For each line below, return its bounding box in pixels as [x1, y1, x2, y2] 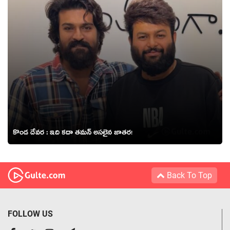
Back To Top [165, 170, 212, 180]
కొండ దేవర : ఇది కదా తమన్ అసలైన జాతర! [13, 127, 132, 141]
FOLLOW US [8, 208, 53, 219]
